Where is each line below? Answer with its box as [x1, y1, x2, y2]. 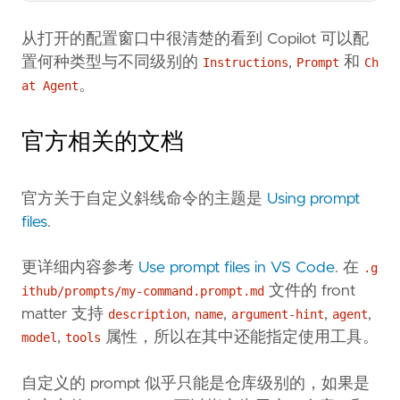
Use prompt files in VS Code [138, 260, 335, 277]
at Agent [21, 79, 79, 94]
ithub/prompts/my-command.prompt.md [21, 284, 264, 299]
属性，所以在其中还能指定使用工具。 [101, 329, 379, 346]
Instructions [203, 55, 288, 71]
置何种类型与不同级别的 [21, 54, 203, 71]
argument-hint [231, 307, 324, 322]
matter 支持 [21, 306, 108, 323]
